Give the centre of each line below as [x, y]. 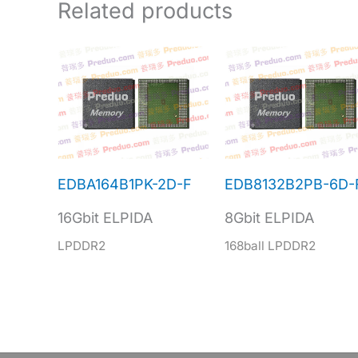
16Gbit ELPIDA [105, 217]
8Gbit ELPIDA [269, 217]
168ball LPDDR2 [270, 245]
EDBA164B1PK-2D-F [125, 184]
